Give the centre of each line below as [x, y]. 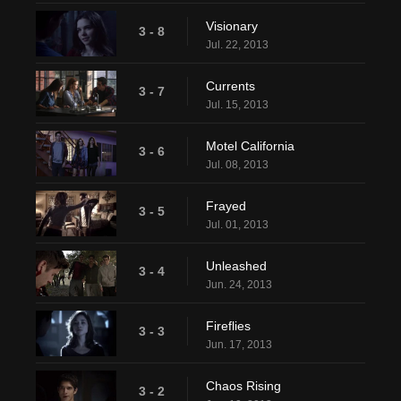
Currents [230, 86]
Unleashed [236, 266]
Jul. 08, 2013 [237, 165]
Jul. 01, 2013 [237, 225]
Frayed [226, 206]
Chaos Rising [243, 386]
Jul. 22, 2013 [237, 45]
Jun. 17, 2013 [239, 345]
